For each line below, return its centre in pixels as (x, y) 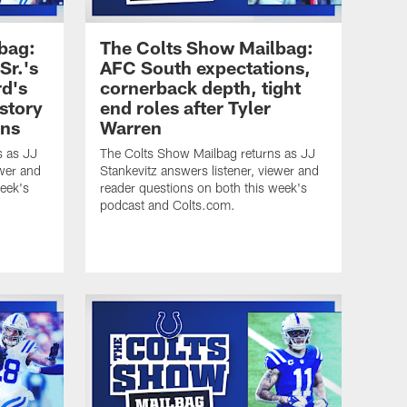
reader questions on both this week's (203, 187)
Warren (131, 127)
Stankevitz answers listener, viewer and (209, 170)
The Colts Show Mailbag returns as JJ (208, 153)
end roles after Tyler (185, 107)
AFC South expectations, (205, 67)
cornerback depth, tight (200, 87)
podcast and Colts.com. (168, 204)
